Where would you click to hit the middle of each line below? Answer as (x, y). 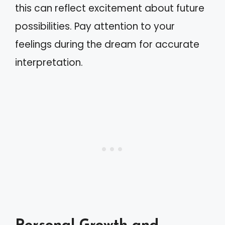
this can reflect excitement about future (110, 8)
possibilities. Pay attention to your (95, 26)
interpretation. (49, 63)
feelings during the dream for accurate (107, 44)
